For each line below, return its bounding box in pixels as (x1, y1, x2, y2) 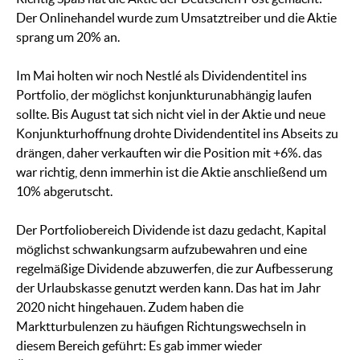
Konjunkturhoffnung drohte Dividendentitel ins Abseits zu (16, 126, 338, 141)
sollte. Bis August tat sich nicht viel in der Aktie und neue (16, 107, 325, 122)
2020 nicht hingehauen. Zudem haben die (16, 300, 243, 315)
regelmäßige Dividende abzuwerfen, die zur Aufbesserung (16, 261, 333, 276)
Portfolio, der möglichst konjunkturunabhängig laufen (16, 88, 312, 103)
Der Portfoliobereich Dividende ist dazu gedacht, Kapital (16, 223, 326, 238)
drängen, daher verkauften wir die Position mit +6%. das (16, 145, 322, 161)
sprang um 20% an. (16, 30, 120, 45)
